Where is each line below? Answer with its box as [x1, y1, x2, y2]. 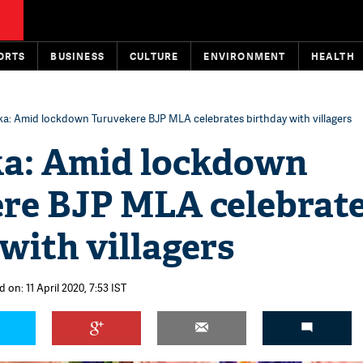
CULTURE [130, 49, 179, 63]
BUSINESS [50, 49, 105, 63]
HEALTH [310, 49, 355, 63]
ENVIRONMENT [203, 49, 286, 63]
